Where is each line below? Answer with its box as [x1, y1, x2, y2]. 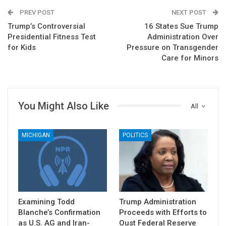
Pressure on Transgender [127, 42, 218, 52]
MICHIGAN [22, 132, 50, 139]
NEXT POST [172, 8, 208, 16]
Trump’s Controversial [8, 21, 85, 31]
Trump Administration [119, 197, 196, 206]
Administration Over [147, 32, 218, 41]
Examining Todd [18, 197, 75, 206]
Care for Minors [161, 53, 218, 63]
